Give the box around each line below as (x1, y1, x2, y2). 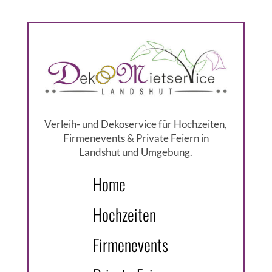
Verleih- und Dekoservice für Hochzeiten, (44, 117, 228, 131)
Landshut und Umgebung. (79, 145, 193, 158)
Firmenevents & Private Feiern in (63, 131, 209, 144)
